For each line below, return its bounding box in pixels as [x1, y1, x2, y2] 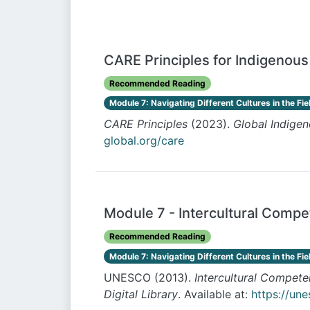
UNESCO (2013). [104, 270, 194, 284]
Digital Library [104, 286, 178, 301]
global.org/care [104, 134, 184, 148]
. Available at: [178, 286, 251, 301]
